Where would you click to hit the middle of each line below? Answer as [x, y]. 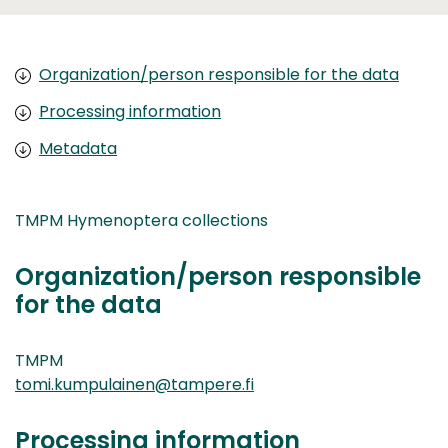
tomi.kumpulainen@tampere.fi [134, 384]
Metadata [78, 148]
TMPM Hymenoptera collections [141, 220]
